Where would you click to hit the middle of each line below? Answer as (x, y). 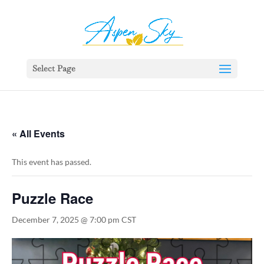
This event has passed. (52, 162)
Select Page (54, 68)
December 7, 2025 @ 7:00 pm (66, 220)
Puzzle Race (52, 198)
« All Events (38, 133)
